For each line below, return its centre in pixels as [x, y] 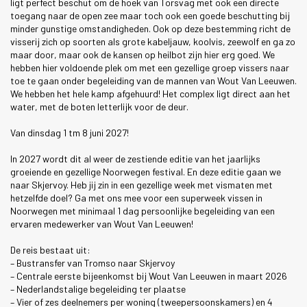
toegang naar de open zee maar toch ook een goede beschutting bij [150, 15]
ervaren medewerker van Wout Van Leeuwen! [102, 223]
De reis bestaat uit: [50, 249]
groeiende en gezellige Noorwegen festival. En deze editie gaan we [146, 171]
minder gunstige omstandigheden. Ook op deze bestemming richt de [150, 28]
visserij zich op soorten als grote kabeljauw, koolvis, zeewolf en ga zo [153, 41]
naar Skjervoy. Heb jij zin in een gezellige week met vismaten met [142, 184]
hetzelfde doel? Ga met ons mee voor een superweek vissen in [136, 197]
